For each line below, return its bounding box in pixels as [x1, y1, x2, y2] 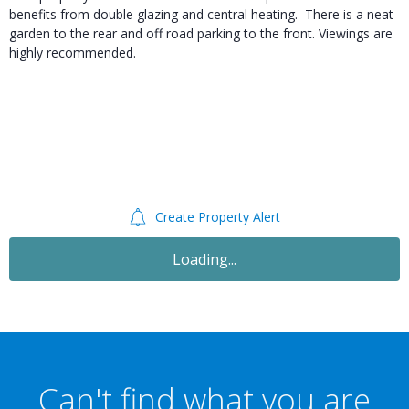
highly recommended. [9, 44, 136, 62]
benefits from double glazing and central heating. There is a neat [9, 5, 393, 24]
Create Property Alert [152, 207, 280, 225]
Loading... [173, 248, 236, 269]
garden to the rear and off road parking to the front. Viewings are [9, 25, 393, 43]
